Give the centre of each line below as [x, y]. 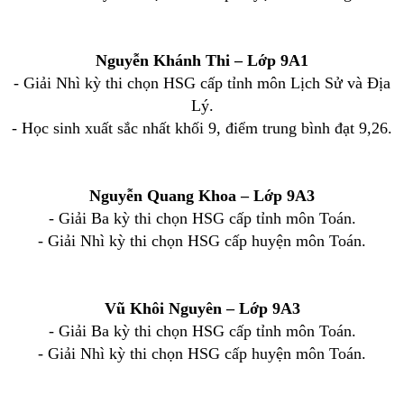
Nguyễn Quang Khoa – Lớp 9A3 [202, 196]
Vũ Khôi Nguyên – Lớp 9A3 [202, 308]
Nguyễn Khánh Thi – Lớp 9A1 [202, 60]
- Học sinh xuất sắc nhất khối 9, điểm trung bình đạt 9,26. [202, 128]
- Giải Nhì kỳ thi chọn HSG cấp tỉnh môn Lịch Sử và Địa [202, 83]
